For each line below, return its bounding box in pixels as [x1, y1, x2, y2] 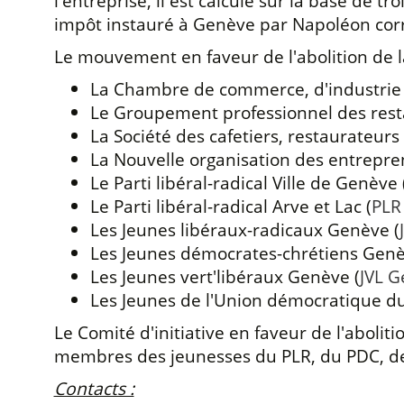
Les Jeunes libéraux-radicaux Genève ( [89, 216, 399, 242]
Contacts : [53, 375, 134, 400]
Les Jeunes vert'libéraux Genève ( [89, 263, 360, 289]
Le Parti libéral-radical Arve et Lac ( [89, 193, 372, 218]
